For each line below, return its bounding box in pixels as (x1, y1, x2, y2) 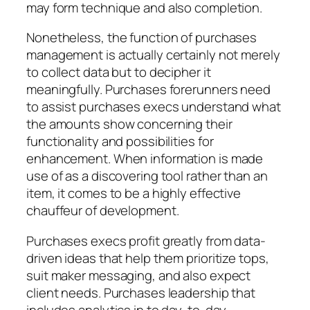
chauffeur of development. (26, 201, 179, 220)
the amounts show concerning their (26, 115, 232, 134)
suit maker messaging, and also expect (26, 266, 251, 284)
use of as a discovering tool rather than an (26, 167, 268, 185)
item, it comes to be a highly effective (26, 184, 241, 203)
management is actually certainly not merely (26, 46, 280, 64)
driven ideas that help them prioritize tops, (26, 248, 269, 267)
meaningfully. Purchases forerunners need (26, 80, 271, 99)
